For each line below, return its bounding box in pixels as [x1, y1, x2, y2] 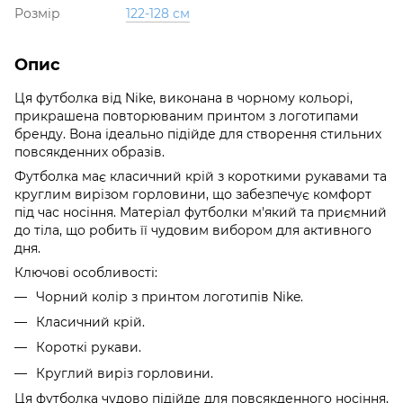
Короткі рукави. [36, 339, 141, 356]
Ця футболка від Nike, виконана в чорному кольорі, [14, 89, 353, 106]
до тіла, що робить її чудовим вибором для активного [14, 221, 372, 238]
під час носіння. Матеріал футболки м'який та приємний [14, 203, 387, 220]
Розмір [14, 4, 60, 22]
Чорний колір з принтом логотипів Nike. [36, 288, 303, 305]
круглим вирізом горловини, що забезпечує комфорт [14, 185, 372, 202]
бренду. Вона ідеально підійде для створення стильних [14, 125, 381, 142]
